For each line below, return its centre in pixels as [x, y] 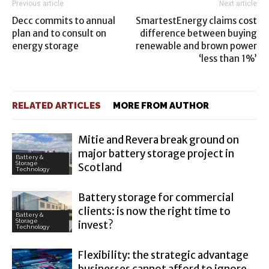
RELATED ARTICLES [56, 106]
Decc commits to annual [64, 21]
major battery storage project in [156, 154]
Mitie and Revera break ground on [159, 140]
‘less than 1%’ [228, 59]
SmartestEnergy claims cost [196, 21]
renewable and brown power [196, 46]
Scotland [100, 168]
